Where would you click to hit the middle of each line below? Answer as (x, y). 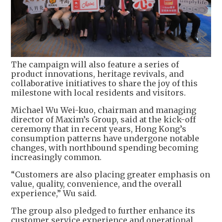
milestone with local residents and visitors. (98, 93)
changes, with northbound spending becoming (105, 148)
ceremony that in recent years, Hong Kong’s (99, 129)
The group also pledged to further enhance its (103, 211)
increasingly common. (57, 157)
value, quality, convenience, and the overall (96, 184)
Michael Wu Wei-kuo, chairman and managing (104, 110)
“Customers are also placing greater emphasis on (111, 175)
